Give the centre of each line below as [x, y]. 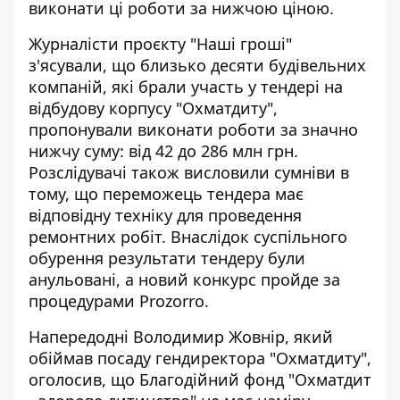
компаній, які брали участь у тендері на [186, 87]
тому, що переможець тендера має [166, 194]
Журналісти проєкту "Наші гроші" [160, 44]
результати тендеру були [207, 258]
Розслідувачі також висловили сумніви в [189, 172]
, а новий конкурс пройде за [228, 279]
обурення [68, 258]
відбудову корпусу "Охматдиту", [153, 108]
